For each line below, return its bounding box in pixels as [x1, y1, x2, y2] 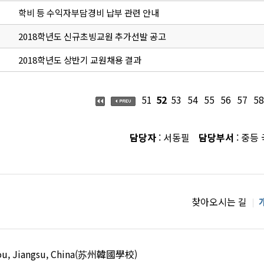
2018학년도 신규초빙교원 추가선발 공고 [18, 30, 166, 43]
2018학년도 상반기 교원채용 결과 [18, 54, 141, 67]
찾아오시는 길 [192, 194, 247, 209]
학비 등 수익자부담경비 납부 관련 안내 [18, 6, 159, 19]
